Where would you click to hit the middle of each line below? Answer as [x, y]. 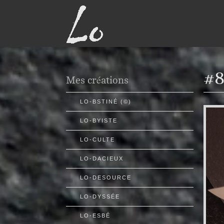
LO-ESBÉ [95, 215]
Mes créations [97, 80]
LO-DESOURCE [106, 177]
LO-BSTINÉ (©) [106, 101]
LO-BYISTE [99, 120]
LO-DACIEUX [102, 158]
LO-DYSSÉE [100, 196]
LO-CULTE [97, 139]
